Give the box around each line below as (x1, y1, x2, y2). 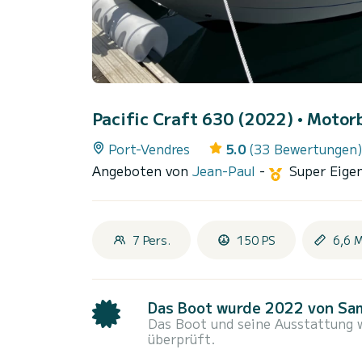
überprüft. (147, 329, 216, 349)
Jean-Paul (192, 161, 259, 181)
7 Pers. (132, 232, 170, 249)
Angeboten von (92, 161, 192, 181)
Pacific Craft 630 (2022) (92, 107, 297, 131)
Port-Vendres (108, 139, 190, 159)
